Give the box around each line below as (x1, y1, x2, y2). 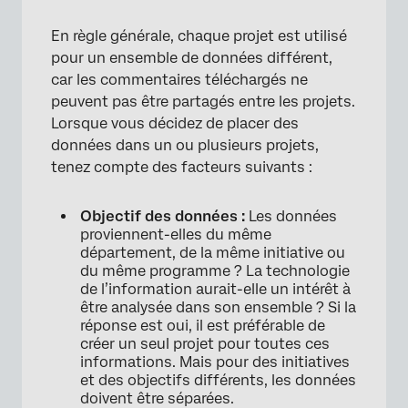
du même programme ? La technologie (80, 262, 350, 280)
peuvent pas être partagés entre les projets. (51, 93, 355, 111)
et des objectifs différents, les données (80, 372, 356, 390)
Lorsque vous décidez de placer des (51, 115, 299, 133)
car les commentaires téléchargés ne (51, 71, 308, 89)
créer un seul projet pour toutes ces (80, 335, 330, 353)
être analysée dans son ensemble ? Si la (80, 299, 356, 317)
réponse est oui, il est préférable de (80, 317, 325, 335)
